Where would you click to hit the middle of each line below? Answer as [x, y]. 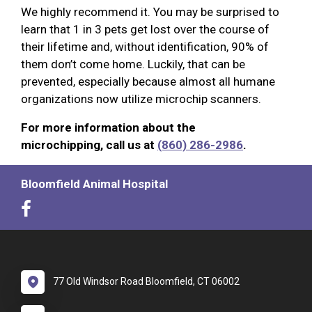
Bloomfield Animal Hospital [94, 184]
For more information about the [108, 127]
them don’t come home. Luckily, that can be [133, 64]
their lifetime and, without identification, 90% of [145, 46]
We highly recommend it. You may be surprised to [150, 11]
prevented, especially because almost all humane [148, 81]
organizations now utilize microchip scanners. [141, 99]
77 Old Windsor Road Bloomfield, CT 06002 [146, 281]
